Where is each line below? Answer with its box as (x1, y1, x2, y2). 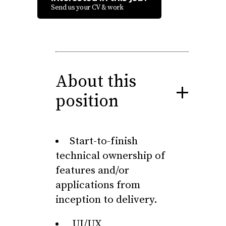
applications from (55, 179, 140, 192)
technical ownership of (55, 149, 165, 162)
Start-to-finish (70, 135, 138, 148)
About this (55, 71, 136, 92)
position (55, 91, 119, 112)
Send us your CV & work (51, 3, 124, 12)
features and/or (55, 164, 129, 177)
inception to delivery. (55, 193, 157, 206)
